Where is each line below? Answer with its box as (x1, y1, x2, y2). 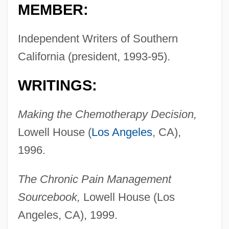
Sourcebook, (17, 191, 80, 204)
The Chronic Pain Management (17, 173, 171, 186)
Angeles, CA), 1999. (17, 209, 118, 222)
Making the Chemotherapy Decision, (17, 108, 197, 121)
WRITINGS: (17, 77, 97, 94)
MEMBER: (17, 2, 88, 18)
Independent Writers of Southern (17, 32, 178, 45)
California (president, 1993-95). (17, 50, 170, 63)
